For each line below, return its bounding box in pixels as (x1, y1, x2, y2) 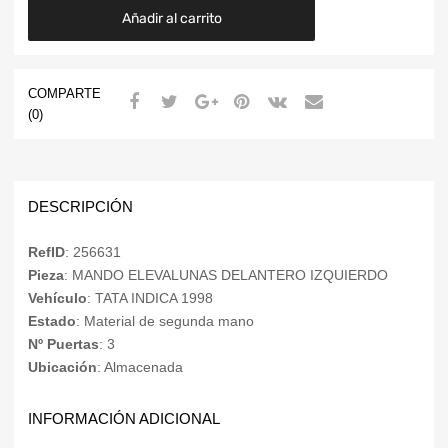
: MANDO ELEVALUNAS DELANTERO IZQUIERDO (64, 267, 388, 284)
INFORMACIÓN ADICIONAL (28, 410, 220, 428)
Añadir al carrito (121, 9, 222, 27)
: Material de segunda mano (76, 313, 254, 330)
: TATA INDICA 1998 (87, 290, 213, 307)
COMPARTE (28, 85, 101, 101)
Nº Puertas (28, 336, 99, 353)
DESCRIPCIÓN (28, 197, 133, 215)
